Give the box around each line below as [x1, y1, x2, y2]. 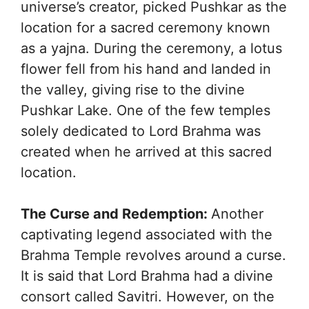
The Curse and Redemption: [21, 205, 211, 222]
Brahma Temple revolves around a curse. [21, 246, 286, 263]
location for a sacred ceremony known [21, 19, 270, 36]
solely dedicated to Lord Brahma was [21, 122, 261, 139]
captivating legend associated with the [21, 226, 272, 243]
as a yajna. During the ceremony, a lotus [21, 39, 282, 57]
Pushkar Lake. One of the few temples [21, 101, 270, 119]
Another [211, 205, 263, 222]
